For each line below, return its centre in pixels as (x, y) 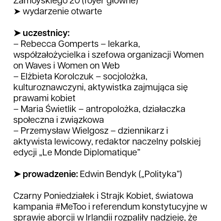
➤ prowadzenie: (46, 175)
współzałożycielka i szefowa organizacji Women (109, 55)
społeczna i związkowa (59, 121)
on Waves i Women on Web (67, 66)
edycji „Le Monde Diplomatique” (78, 153)
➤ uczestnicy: (41, 34)
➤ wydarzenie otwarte (58, 12)
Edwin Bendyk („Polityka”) (130, 175)
